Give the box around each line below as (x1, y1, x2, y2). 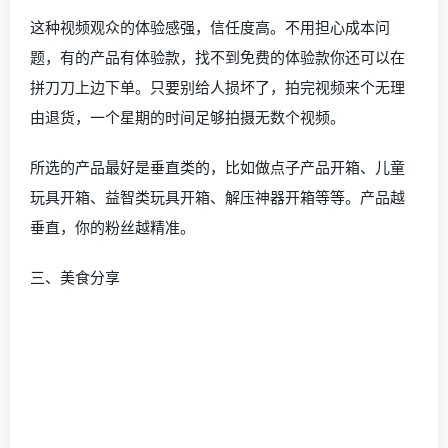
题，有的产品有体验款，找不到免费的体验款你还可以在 (30, 47, 405, 67)
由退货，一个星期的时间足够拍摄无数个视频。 (30, 107, 345, 127)
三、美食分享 (30, 267, 120, 287)
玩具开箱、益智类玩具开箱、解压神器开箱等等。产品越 (30, 187, 405, 207)
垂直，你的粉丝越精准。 (30, 217, 195, 237)
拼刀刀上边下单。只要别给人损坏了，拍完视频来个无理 (30, 77, 405, 97)
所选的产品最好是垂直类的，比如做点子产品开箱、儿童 (30, 157, 405, 177)
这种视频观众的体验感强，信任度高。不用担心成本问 (30, 17, 390, 37)
